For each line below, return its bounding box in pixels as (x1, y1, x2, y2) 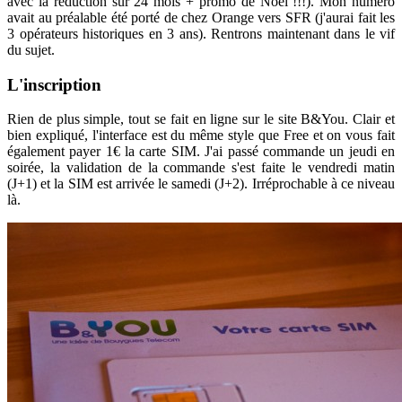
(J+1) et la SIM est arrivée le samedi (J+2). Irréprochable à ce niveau (7, 176, 395, 192)
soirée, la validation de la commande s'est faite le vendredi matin (7, 160, 395, 176)
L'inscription (7, 74, 101, 94)
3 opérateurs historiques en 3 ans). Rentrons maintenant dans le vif (7, 25, 395, 41)
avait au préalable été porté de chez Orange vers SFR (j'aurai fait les (7, 9, 395, 25)
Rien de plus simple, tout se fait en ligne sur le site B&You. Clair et (7, 111, 395, 127)
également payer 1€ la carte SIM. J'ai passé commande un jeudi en (7, 144, 395, 160)
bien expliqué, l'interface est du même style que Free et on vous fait (7, 127, 395, 144)
